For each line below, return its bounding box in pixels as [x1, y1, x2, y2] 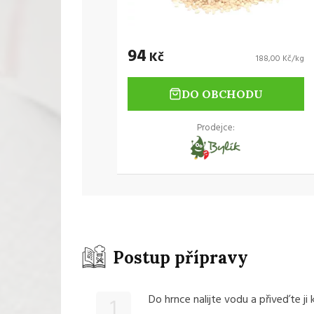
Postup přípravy [113, 247, 248, 269]
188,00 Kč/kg [256, 52, 305, 67]
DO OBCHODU [182, 87, 264, 102]
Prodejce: [197, 121, 235, 136]
